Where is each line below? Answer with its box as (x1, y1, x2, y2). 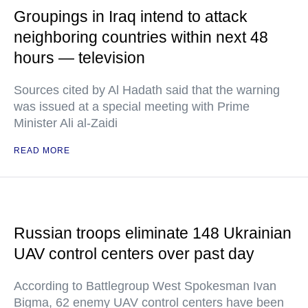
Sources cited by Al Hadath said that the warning (14, 83, 280, 97)
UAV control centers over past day (14, 245, 254, 263)
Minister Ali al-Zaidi (14, 116, 118, 130)
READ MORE (14, 146, 70, 155)
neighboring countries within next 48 (14, 28, 268, 46)
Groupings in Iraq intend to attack (14, 8, 247, 25)
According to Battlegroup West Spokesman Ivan (14, 279, 276, 293)
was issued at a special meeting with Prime (14, 100, 250, 113)
